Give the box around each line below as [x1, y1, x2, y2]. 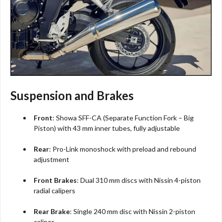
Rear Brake [34, 207, 70, 216]
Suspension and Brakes [10, 88, 134, 103]
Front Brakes [34, 175, 77, 184]
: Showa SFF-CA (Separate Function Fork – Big [53, 113, 194, 122]
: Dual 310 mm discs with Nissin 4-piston [77, 175, 201, 184]
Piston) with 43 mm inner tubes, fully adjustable [34, 123, 180, 132]
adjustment [34, 155, 70, 164]
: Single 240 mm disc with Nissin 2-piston [70, 207, 196, 216]
